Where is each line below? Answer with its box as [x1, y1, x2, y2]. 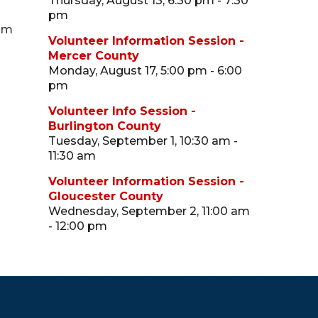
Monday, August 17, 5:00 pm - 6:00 [48, 64, 243, 77]
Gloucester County [48, 190, 164, 203]
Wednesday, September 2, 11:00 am [48, 204, 251, 218]
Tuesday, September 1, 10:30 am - [48, 134, 238, 148]
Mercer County [48, 49, 140, 62]
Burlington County [48, 119, 162, 133]
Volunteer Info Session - [48, 104, 197, 118]
